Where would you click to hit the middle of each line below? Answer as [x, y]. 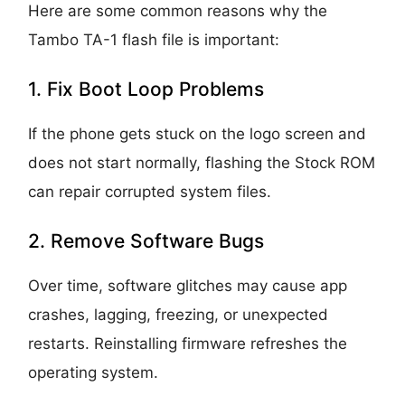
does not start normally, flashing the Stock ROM [202, 162]
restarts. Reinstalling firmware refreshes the [188, 343]
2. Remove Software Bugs [146, 240]
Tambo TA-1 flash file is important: [154, 39]
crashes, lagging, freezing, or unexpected [179, 314]
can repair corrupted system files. [150, 191]
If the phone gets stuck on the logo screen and [198, 133]
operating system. [94, 372]
